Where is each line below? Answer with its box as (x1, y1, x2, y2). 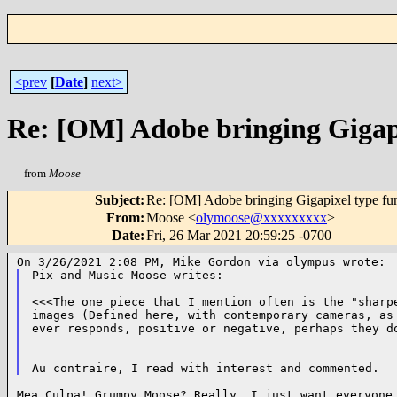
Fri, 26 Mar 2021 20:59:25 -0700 (146, 228, 331, 244)
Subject (95, 192, 140, 208)
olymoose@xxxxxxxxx (196, 210, 327, 226)
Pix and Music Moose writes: (31, 269, 223, 283)
